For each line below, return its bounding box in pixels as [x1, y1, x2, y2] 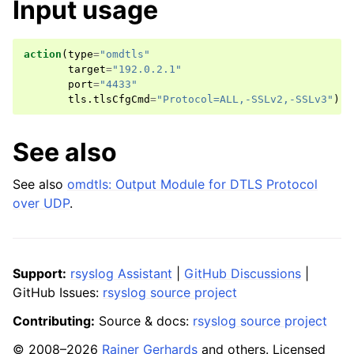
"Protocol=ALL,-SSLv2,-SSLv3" [156, 93, 333, 105]
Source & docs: [95, 313, 193, 329]
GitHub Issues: [13, 284, 103, 300]
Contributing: [13, 313, 95, 329]
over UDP [13, 195, 70, 211]
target [68, 63, 106, 75]
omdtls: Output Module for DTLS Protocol [67, 176, 318, 192]
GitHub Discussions [184, 265, 301, 281]
